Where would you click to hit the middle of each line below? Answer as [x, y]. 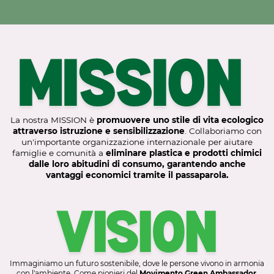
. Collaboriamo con [223, 131]
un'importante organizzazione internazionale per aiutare [137, 142]
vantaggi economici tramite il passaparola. [137, 175]
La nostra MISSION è [54, 120]
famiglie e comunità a [59, 153]
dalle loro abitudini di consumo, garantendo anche [137, 164]
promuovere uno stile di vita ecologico [180, 120]
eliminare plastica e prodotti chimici [184, 153]
